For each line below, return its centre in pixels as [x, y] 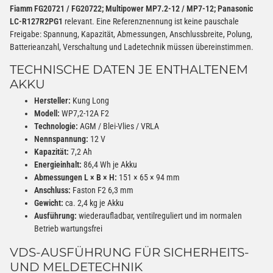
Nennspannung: [61, 139]
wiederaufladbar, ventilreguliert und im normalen [159, 215]
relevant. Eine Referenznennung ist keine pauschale [151, 21]
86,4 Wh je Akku [109, 164]
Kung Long [90, 100]
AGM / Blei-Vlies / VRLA [119, 126]
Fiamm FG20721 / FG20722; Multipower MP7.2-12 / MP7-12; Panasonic [131, 8]
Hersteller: [52, 100]
